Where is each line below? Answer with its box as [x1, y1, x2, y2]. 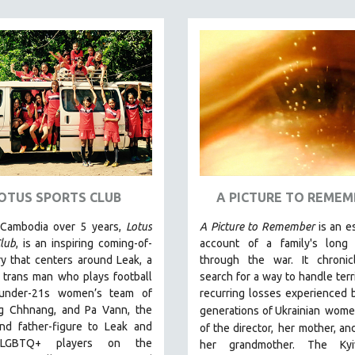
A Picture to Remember [200, 219, 319, 233]
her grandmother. [200, 338, 307, 351]
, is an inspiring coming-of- [15, 236, 153, 250]
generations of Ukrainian [200, 303, 321, 317]
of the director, [200, 321, 274, 334]
